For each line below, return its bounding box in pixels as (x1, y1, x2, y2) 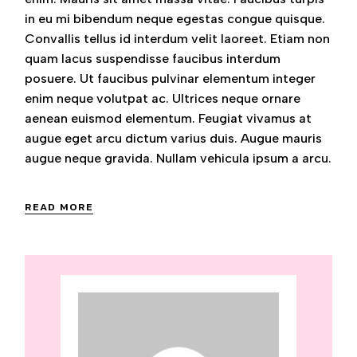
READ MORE (25, 198, 94, 214)
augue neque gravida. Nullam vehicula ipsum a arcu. (25, 151, 332, 166)
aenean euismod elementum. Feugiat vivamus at (25, 111, 312, 126)
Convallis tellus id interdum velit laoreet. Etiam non (25, 31, 331, 46)
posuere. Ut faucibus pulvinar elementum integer (25, 71, 316, 86)
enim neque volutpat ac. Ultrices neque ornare (25, 91, 301, 106)
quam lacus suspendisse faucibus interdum (25, 51, 281, 66)
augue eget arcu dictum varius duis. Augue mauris (25, 131, 323, 146)
